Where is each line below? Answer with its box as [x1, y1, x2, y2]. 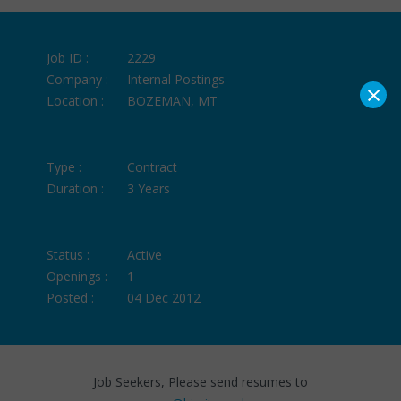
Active [127, 245, 163, 263]
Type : [47, 158, 82, 175]
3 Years [127, 179, 171, 197]
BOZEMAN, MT [127, 91, 218, 109]
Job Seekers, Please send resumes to [93, 372, 308, 390]
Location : [47, 91, 105, 109]
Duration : [47, 179, 105, 197]
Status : [47, 245, 90, 263]
